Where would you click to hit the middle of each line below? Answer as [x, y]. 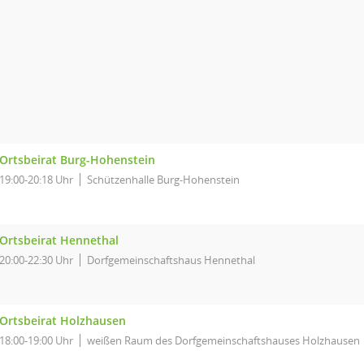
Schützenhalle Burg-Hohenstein [163, 180]
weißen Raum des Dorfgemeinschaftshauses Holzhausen [223, 340]
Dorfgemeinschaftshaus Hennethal [171, 260]
